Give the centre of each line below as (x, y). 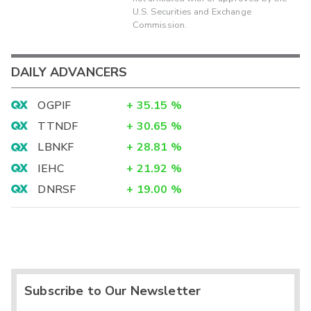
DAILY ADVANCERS (69, 73)
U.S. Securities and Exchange (192, 12)
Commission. (160, 25)
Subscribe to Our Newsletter (113, 291)
